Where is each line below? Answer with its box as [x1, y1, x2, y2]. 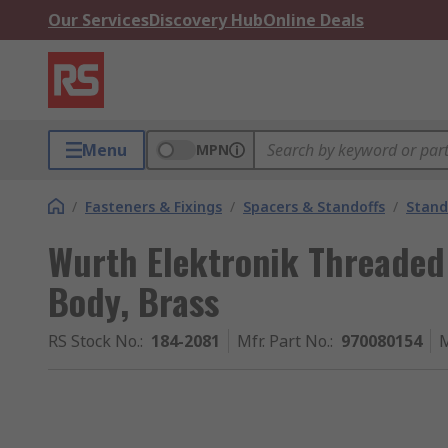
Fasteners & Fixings [85, 197, 222, 216]
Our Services [48, 9, 149, 31]
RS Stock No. [48, 330, 140, 352]
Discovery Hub [149, 9, 263, 31]
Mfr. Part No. [237, 330, 330, 352]
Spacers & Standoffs [243, 197, 385, 216]
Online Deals [263, 9, 364, 31]
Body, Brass [48, 274, 219, 327]
